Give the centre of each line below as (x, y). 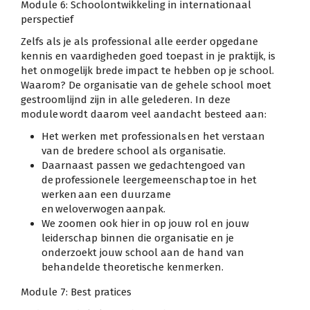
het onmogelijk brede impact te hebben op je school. (147, 70)
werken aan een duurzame (106, 195)
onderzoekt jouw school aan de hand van (143, 253)
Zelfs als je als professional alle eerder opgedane (139, 41)
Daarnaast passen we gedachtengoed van (144, 166)
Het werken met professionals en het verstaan (153, 137)
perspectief (47, 19)
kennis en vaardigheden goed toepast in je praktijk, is (148, 56)
